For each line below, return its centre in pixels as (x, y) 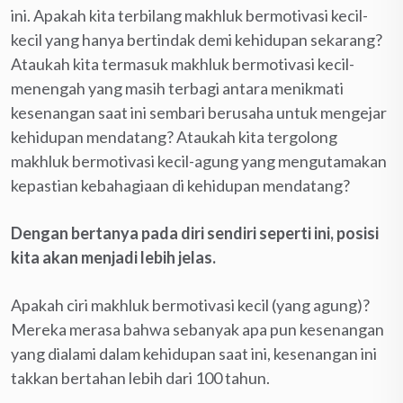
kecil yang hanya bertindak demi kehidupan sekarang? (197, 39)
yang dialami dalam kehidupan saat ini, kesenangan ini (194, 353)
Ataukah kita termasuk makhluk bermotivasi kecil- (183, 63)
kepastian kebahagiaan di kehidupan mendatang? (180, 185)
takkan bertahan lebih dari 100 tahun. (140, 377)
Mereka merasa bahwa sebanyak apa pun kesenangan (197, 329)
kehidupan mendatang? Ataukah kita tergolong (174, 136)
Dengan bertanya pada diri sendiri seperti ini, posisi (195, 233)
